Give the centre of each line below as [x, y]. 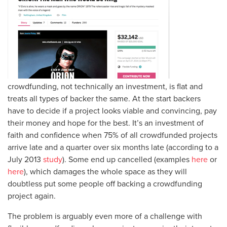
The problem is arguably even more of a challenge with [105, 216]
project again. [32, 196]
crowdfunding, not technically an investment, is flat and [105, 86]
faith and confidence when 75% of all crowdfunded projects [112, 135]
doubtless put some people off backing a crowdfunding [105, 183]
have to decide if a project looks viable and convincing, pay [112, 110]
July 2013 [25, 159]
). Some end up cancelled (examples [127, 159]
